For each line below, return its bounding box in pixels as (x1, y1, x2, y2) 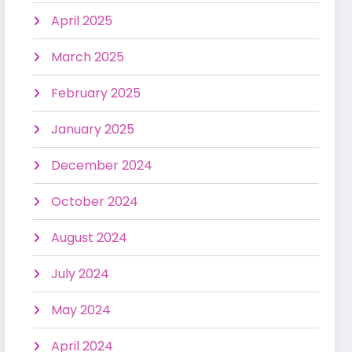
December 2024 (51, 156, 153, 174)
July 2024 (51, 264, 110, 283)
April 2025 (51, 11, 113, 30)
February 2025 (51, 83, 141, 102)
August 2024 (51, 228, 128, 247)
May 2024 (51, 300, 112, 319)
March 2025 (51, 47, 125, 66)
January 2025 (51, 119, 135, 138)
